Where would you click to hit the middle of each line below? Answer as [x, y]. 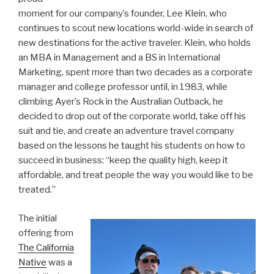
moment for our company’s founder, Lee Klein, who [123, 14]
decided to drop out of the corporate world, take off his [132, 117]
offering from [46, 233]
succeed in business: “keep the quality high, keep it [123, 161]
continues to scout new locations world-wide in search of [136, 28]
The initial [38, 218]
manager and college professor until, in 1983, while [123, 87]
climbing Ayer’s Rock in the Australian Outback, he [121, 102]
